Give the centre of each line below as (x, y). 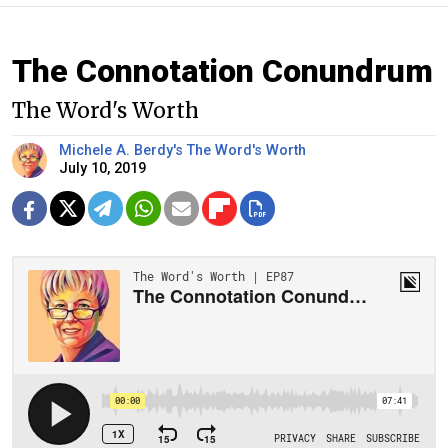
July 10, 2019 (102, 168)
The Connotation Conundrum (222, 70)
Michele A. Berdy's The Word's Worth (182, 150)
